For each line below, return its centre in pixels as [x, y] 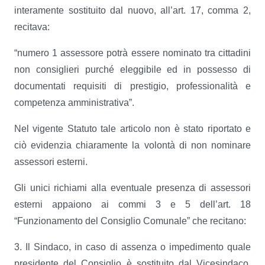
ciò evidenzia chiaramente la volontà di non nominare [132, 145]
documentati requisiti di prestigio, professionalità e [132, 86]
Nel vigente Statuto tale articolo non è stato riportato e [132, 129]
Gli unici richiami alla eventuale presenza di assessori [132, 188]
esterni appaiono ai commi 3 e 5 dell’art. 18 [132, 204]
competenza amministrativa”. [74, 103]
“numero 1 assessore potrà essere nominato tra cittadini [132, 53]
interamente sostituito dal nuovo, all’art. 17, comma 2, [132, 10]
